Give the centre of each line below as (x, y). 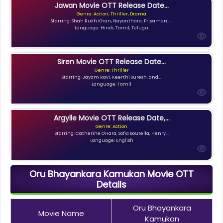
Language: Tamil (111, 84)
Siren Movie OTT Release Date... (111, 61)
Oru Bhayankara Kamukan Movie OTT (111, 174)
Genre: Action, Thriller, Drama (111, 14)
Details (111, 185)
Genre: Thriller (111, 70)
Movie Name (61, 214)
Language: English (111, 140)
